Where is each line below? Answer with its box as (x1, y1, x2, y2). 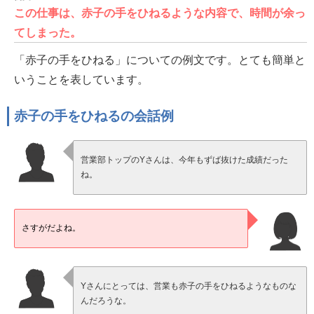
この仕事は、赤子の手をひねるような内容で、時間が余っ (14, 7, 306, 19)
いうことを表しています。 (14, 74, 149, 86)
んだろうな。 (81, 296, 132, 305)
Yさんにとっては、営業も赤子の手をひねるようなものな (81, 282, 297, 290)
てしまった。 (14, 27, 81, 39)
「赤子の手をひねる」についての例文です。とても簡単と (14, 54, 306, 66)
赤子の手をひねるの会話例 (14, 109, 174, 123)
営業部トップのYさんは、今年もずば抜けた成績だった (81, 155, 289, 164)
